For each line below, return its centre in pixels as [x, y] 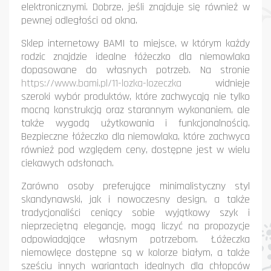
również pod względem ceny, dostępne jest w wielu [135, 150]
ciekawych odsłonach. [67, 163]
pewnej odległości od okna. [79, 20]
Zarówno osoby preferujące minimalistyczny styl [135, 186]
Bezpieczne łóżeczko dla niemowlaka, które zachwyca [135, 136]
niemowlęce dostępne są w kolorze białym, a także [135, 253]
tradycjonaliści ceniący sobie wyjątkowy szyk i [135, 213]
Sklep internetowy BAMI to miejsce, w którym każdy [135, 43]
